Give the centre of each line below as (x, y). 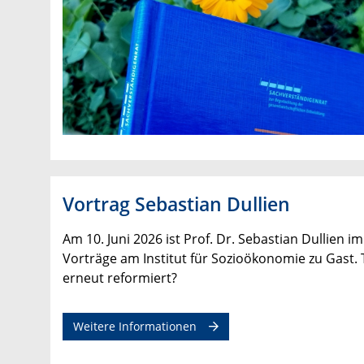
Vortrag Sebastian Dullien (176, 204)
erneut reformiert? (120, 278)
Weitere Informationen (135, 327)
